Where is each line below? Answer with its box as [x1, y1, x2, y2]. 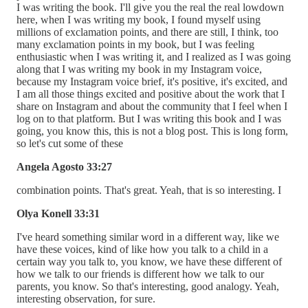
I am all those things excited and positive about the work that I [16, 87, 285, 100]
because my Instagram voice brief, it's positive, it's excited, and [16, 75, 287, 87]
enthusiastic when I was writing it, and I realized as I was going [16, 50, 291, 63]
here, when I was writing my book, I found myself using [16, 13, 261, 25]
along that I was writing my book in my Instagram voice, [16, 63, 262, 75]
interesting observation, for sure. [16, 292, 155, 305]
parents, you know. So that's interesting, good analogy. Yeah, [16, 280, 279, 292]
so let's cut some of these [16, 137, 123, 149]
